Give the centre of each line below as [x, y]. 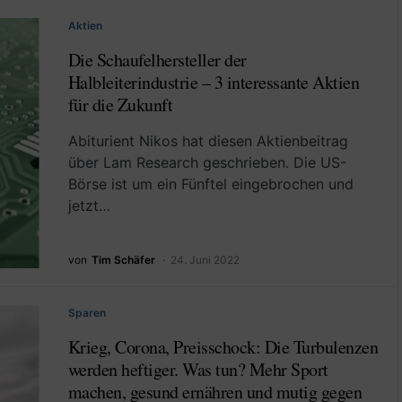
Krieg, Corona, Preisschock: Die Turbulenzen [223, 347]
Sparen [87, 313]
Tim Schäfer [123, 260]
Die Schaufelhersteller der [157, 59]
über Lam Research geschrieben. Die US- [207, 162]
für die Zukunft [120, 104]
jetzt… [89, 205]
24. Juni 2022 [205, 260]
